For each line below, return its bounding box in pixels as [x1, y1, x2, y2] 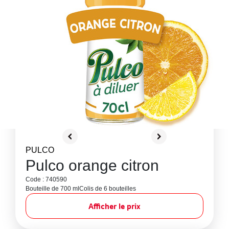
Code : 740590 [26, 176, 67, 183]
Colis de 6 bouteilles [79, 185, 136, 192]
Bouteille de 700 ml [26, 185, 79, 192]
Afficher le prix [88, 201, 141, 211]
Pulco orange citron [26, 157, 159, 174]
